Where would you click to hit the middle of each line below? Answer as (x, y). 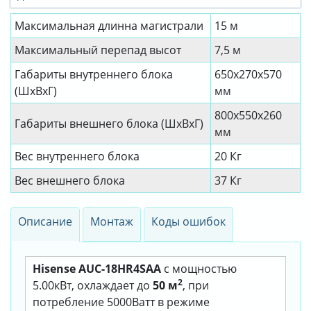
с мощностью (199, 269)
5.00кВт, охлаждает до (93, 286)
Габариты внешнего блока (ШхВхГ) (109, 124)
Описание (45, 222)
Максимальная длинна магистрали (109, 26)
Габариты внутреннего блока (94, 75)
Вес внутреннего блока (77, 157)
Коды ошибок (188, 222)
